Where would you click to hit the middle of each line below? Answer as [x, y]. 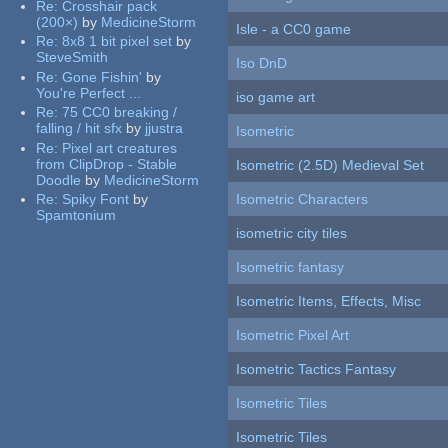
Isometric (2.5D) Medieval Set [330, 165]
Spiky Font [96, 199]
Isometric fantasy [290, 267]
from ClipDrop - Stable [107, 163]
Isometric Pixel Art [293, 335]
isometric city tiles [292, 233]
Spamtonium [76, 215]
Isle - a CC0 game [294, 29]
